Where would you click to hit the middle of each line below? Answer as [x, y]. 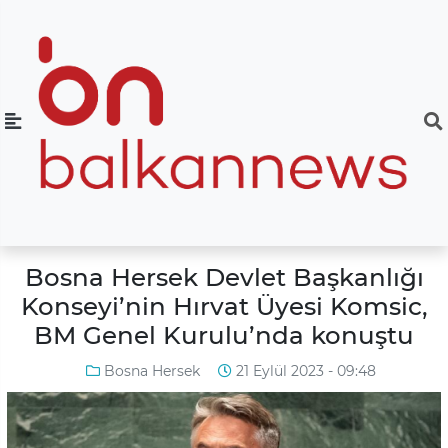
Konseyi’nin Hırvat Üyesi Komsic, [224, 306]
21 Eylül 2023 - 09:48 [304, 370]
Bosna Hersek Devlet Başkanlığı [224, 277]
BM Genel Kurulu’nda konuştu [224, 335]
